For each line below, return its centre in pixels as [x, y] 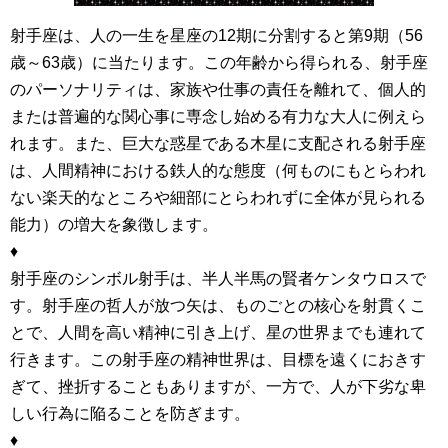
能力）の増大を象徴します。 [114, 224]
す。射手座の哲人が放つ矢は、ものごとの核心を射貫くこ [218, 305]
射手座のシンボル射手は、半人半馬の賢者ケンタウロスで [218, 278]
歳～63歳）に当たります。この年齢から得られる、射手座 [219, 62]
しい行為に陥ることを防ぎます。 [130, 413]
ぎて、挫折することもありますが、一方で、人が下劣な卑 [218, 386]
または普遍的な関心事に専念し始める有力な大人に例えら [218, 116]
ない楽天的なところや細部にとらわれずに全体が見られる [218, 197]
